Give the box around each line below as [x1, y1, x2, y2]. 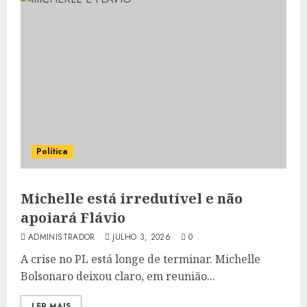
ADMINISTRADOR [28, 231, 95, 243]
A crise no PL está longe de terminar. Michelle [21, 251, 260, 267]
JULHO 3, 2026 [112, 231, 171, 243]
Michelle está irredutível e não [21, 189, 243, 208]
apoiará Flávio [21, 208, 125, 227]
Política [36, 145, 68, 158]
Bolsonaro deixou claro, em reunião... [21, 269, 215, 284]
